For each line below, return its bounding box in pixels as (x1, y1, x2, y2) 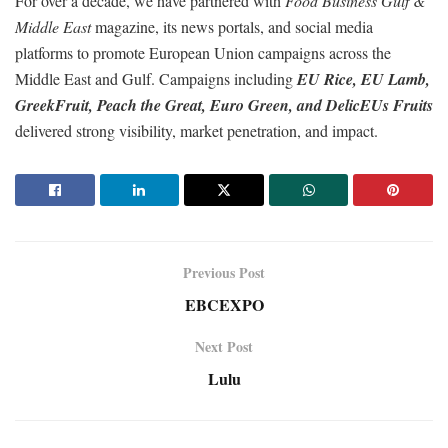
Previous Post (183, 262, 265, 284)
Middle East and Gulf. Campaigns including (15, 68, 297, 90)
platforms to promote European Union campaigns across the (15, 42, 391, 64)
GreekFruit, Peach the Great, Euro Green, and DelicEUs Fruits (15, 94, 433, 117)
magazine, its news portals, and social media (91, 16, 373, 38)
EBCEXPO (184, 293, 264, 317)
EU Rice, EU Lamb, (297, 68, 430, 91)
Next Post (195, 336, 253, 358)
